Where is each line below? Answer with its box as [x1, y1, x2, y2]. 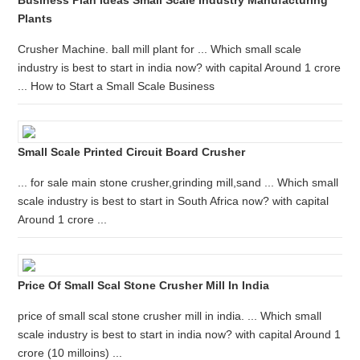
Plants [18, 12, 53, 25]
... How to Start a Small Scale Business [18, 80, 215, 92]
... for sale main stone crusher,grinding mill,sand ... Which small [18, 176, 339, 189]
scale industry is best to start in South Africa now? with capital [18, 194, 329, 207]
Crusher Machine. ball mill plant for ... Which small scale [18, 43, 302, 55]
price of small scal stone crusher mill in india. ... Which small [18, 309, 322, 322]
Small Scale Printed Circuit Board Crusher [18, 145, 246, 158]
